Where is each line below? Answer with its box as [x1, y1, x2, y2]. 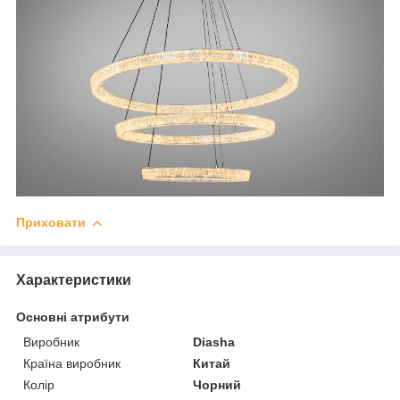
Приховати [16, 214, 86, 229]
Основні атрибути [16, 309, 129, 324]
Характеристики [16, 271, 131, 287]
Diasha [193, 334, 236, 349]
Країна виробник [23, 355, 121, 371]
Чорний [193, 377, 242, 392]
